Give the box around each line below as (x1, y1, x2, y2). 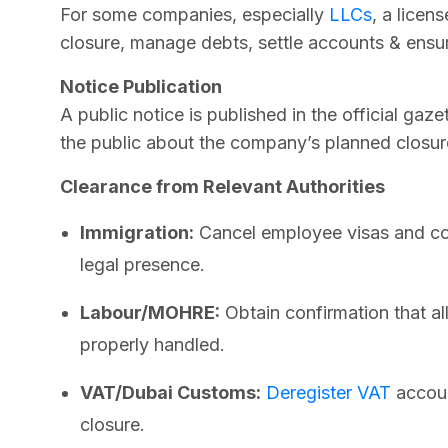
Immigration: (80, 221, 194, 243)
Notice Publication (60, 75, 222, 97)
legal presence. (80, 253, 205, 275)
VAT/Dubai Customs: (80, 381, 261, 403)
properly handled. (80, 333, 225, 355)
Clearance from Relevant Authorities (60, 175, 385, 197)
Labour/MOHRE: (80, 301, 220, 323)
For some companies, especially (60, 3, 329, 25)
